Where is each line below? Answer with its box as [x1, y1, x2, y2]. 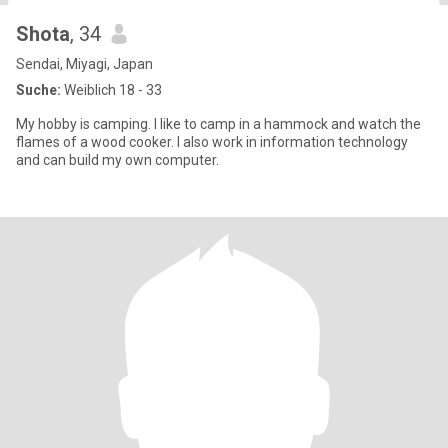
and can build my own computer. [16, 152, 219, 168]
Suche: [16, 82, 61, 98]
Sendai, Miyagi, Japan [16, 56, 153, 72]
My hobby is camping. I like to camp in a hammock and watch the [16, 116, 421, 132]
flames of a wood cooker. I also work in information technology [16, 134, 408, 150]
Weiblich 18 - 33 [61, 82, 162, 98]
